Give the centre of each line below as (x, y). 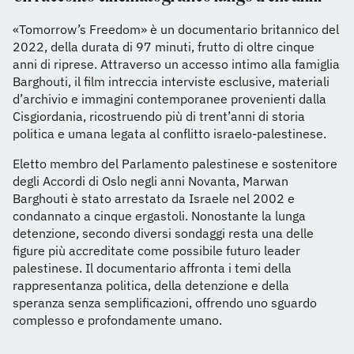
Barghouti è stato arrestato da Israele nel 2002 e (154, 199)
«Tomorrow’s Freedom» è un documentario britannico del (176, 30)
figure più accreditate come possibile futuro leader (156, 251)
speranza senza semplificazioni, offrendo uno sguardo (165, 303)
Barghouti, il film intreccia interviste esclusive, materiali (171, 82)
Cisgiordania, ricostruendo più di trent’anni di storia (159, 117)
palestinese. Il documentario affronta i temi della (152, 268)
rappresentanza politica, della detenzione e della (151, 286)
